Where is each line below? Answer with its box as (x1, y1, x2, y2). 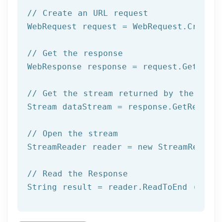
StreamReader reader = (27, 142, 138, 152)
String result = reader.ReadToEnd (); (27, 182, 208, 192)
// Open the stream (27, 128, 118, 138)
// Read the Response (27, 168, 128, 178)
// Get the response (27, 48, 123, 58)
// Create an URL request (27, 8, 148, 18)
